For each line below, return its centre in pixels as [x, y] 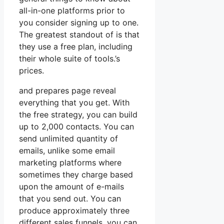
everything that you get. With [74, 103]
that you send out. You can [70, 199]
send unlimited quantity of [68, 139]
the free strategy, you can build [78, 115]
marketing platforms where [70, 163]
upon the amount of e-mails [71, 187]
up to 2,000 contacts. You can [76, 127]
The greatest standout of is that [79, 35]
